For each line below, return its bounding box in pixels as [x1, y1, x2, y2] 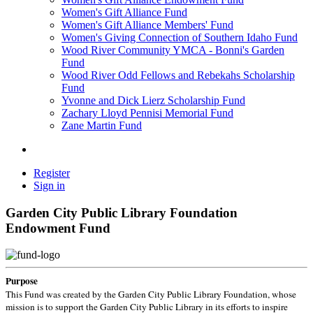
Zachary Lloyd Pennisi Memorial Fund [61, 107, 233, 119]
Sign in [34, 180, 65, 191]
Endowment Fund [6, 220, 110, 235]
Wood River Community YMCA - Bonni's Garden [61, 44, 284, 56]
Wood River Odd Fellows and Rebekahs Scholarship [61, 69, 295, 81]
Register [34, 167, 70, 179]
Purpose [6, 274, 38, 289]
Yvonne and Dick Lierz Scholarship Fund [61, 94, 245, 106]
